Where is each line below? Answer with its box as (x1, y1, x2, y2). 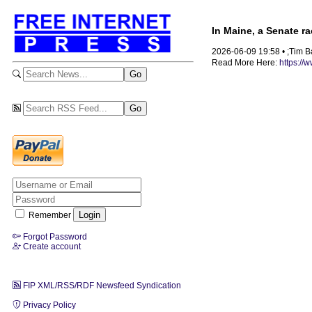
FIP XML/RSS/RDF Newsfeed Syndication (21, 280, 181, 290)
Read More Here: (212, 58, 279, 68)
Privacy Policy (21, 299, 76, 310)
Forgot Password (21, 231, 87, 242)
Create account (21, 241, 81, 251)
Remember (26, 210, 73, 220)
